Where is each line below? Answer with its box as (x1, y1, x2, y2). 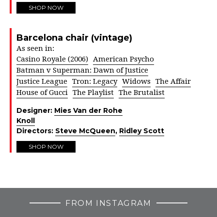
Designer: (16, 106, 54, 115)
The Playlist (73, 88, 114, 97)
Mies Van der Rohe (54, 106, 123, 115)
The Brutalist (119, 88, 165, 97)
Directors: (16, 126, 55, 135)
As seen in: (16, 44, 54, 53)
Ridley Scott (119, 126, 164, 135)
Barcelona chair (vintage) (16, 32, 132, 43)
